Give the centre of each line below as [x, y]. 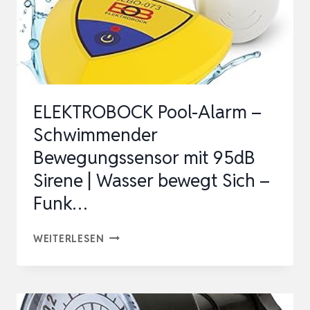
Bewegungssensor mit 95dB [144, 157]
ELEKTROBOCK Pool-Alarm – [147, 112]
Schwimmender [95, 135]
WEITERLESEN [69, 238]
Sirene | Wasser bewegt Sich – [152, 180]
